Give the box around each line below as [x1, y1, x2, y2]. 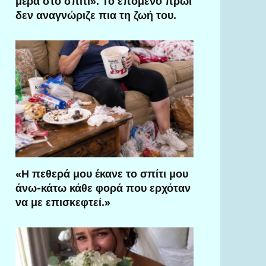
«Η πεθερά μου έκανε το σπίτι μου [15, 167, 188, 180]
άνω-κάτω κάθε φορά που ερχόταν [15, 182, 191, 195]
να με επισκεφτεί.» [15, 196, 110, 209]
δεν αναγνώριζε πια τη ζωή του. [15, 9, 176, 22]
